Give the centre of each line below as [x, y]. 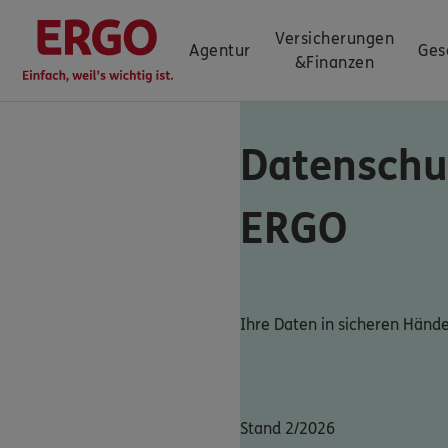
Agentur [220, 50]
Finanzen [340, 62]
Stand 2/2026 [287, 429]
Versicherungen [334, 38]
